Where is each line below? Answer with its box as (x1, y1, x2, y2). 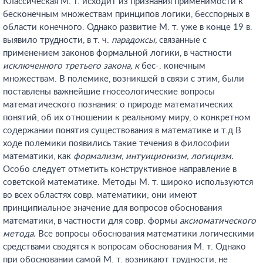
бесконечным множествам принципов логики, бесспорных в (3, 10, 249, 19)
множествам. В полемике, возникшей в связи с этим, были (3, 75, 244, 83)
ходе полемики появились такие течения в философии (3, 139, 230, 148)
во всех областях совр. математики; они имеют (3, 191, 197, 200)
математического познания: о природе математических (3, 100, 232, 109)
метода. (3, 230, 36, 238)
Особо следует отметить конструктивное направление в (3, 165, 237, 174)
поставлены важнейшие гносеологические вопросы (3, 87, 215, 96)
